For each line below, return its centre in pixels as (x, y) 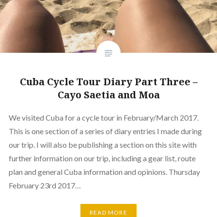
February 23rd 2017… (45, 185)
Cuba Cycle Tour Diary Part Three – (108, 81)
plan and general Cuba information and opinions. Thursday (104, 171)
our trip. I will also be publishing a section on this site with (102, 144)
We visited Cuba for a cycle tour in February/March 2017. (103, 117)
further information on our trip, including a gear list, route (102, 158)
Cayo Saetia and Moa (108, 94)
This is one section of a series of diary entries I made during (105, 131)
